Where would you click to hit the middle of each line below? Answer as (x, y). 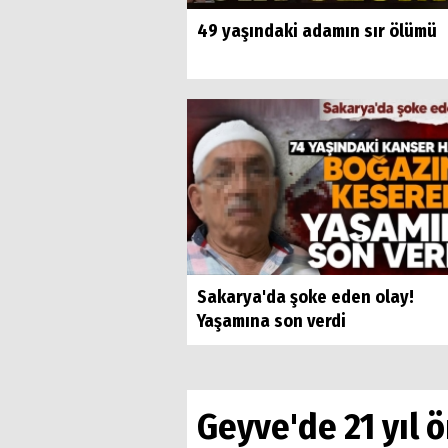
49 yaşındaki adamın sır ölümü (317, 30)
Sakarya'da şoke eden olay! (305, 296)
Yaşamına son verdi (271, 320)
